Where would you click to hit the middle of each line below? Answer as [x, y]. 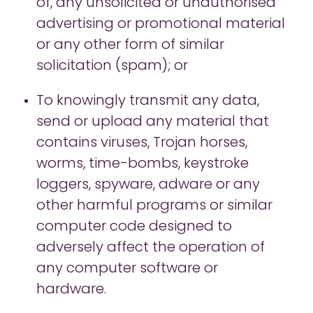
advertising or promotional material [161, 24]
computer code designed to [134, 227]
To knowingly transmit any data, [148, 101]
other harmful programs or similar [154, 206]
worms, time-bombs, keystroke [143, 164]
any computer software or [127, 269]
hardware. [72, 290]
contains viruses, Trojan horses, [142, 143]
